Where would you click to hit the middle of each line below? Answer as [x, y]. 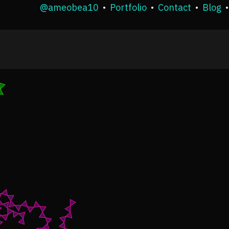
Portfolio [128, 7]
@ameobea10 [69, 7]
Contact [175, 7]
